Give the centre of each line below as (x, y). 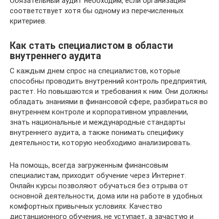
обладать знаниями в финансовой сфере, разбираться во (109, 101)
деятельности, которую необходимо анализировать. (101, 142)
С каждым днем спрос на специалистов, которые (95, 71)
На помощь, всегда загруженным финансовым (89, 165)
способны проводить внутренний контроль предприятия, (108, 81)
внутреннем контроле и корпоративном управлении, (99, 112)
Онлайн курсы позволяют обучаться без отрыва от (99, 186)
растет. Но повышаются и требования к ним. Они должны (109, 91)
